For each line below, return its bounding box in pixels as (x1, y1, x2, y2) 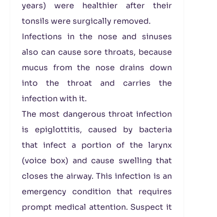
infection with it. (22, 93, 87, 104)
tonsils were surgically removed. (22, 16, 151, 26)
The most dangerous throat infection (22, 109, 172, 119)
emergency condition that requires (22, 186, 172, 197)
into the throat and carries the (22, 78, 172, 88)
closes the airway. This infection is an (22, 171, 172, 181)
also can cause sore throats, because (22, 47, 172, 57)
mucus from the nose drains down (22, 62, 172, 73)
